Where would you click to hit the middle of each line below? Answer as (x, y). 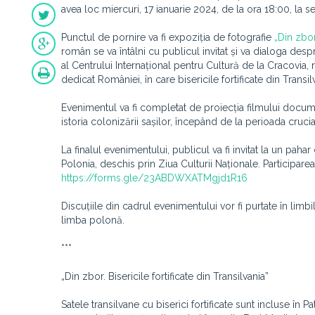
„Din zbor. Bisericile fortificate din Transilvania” (165, 276)
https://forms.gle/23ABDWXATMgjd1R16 (154, 178)
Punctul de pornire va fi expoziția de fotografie (168, 37)
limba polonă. (93, 220)
